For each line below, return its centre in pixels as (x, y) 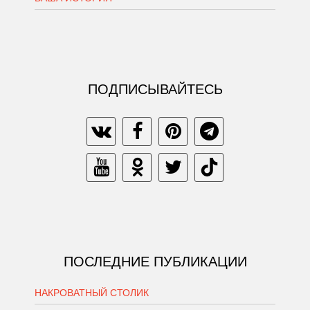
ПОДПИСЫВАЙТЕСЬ (155, 89)
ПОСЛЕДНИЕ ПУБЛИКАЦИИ (155, 261)
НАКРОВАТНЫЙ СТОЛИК (92, 292)
